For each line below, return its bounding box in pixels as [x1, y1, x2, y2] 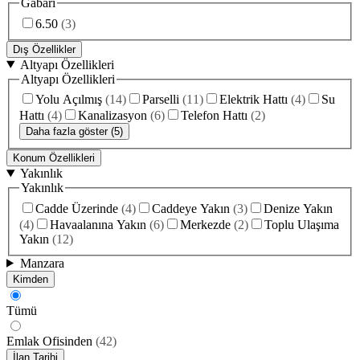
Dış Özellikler [13, 43, 76, 55]
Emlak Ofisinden [6, 333, 92, 348]
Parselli [142, 92, 179, 107]
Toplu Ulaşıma [264, 217, 339, 231]
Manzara [19, 256, 64, 270]
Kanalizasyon [78, 108, 147, 123]
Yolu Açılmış [35, 92, 102, 107]
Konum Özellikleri [13, 152, 95, 165]
